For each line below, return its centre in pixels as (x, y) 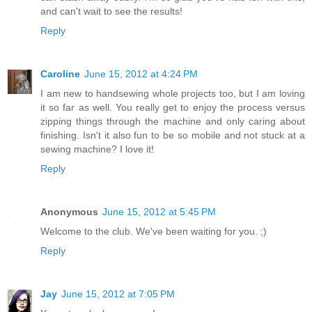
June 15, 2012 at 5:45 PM (159, 212)
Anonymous (69, 212)
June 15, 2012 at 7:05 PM (118, 294)
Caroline (60, 74)
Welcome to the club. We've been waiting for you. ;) (154, 232)
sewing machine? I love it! (97, 149)
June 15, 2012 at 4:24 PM (141, 74)
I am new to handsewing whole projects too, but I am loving (173, 94)
